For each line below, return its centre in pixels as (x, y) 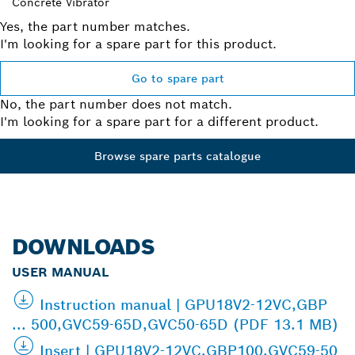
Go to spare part (177, 78)
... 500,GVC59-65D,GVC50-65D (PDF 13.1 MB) (175, 324)
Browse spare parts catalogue (177, 156)
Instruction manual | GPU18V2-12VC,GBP (183, 304)
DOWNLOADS (83, 246)
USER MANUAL (60, 272)
